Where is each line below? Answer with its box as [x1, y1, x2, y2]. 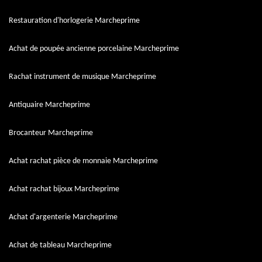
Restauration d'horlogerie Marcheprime [9, 16, 140, 25]
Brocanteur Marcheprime [9, 129, 93, 137]
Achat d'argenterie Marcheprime [9, 213, 118, 222]
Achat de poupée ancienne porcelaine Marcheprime [9, 44, 179, 53]
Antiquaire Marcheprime [9, 101, 90, 109]
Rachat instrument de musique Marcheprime [9, 73, 156, 81]
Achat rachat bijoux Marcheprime [9, 185, 119, 194]
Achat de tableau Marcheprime [9, 241, 112, 250]
